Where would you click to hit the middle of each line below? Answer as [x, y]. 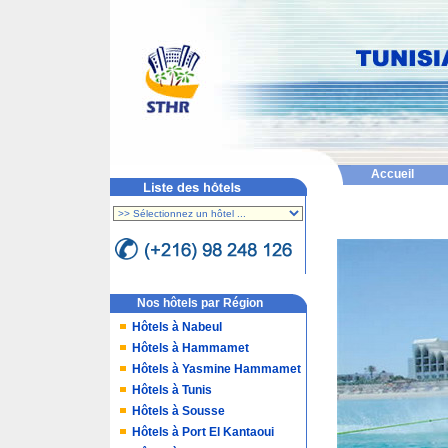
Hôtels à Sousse [178, 411]
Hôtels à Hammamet [190, 348]
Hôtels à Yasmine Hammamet [216, 369]
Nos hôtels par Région [200, 303]
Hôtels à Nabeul [177, 327]
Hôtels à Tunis [172, 390]
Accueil [392, 174]
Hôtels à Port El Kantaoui [203, 432]
